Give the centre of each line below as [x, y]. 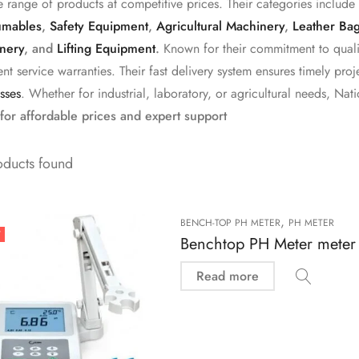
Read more [227, 276]
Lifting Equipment [106, 48]
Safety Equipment [99, 26]
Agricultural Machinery [220, 26]
